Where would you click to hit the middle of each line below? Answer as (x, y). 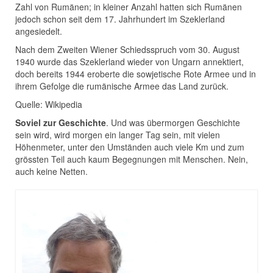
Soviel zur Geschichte (61, 123)
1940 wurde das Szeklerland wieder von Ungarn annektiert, (129, 62)
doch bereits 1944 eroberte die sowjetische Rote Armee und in (136, 74)
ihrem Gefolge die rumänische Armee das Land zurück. (122, 86)
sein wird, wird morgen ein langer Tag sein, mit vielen (118, 135)
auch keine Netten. (51, 172)
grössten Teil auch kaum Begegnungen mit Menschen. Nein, (132, 159)
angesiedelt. (39, 31)
